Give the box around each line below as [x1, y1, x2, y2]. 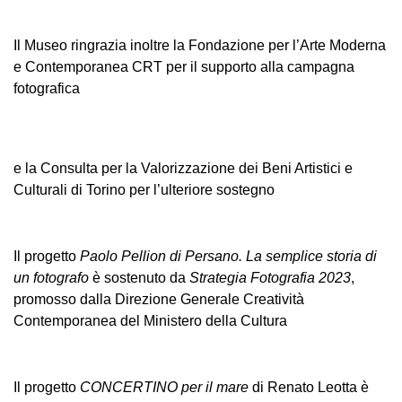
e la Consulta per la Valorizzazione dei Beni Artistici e [13, 161, 353, 176]
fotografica [13, 81, 80, 96]
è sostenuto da [92, 270, 189, 285]
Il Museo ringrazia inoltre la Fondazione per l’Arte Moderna [13, 38, 386, 53]
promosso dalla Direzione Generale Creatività [13, 292, 304, 307]
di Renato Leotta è [249, 380, 369, 395]
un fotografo [13, 270, 92, 285]
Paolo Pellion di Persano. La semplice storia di [80, 249, 377, 264]
